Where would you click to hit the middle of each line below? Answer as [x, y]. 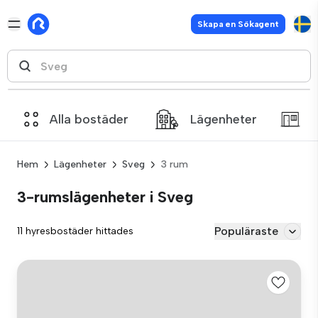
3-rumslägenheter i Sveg [105, 197]
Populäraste [246, 231]
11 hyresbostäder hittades [75, 231]
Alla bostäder [89, 119]
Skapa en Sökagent [238, 24]
